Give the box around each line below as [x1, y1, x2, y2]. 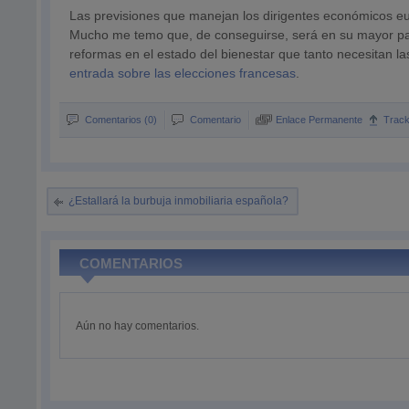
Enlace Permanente [276, 114, 363, 125]
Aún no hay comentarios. [76, 320, 200, 332]
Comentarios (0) [85, 114, 158, 125]
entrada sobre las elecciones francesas [69, 66, 297, 80]
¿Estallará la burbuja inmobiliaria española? [68, 194, 289, 207]
